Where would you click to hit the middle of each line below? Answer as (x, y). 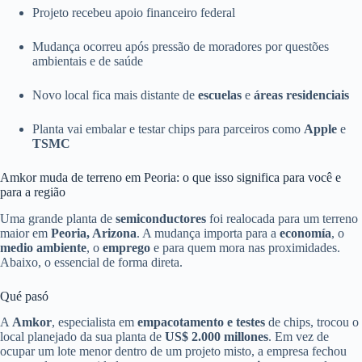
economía (305, 233)
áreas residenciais (301, 95)
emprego (126, 247)
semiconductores (161, 218)
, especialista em (95, 322)
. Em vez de (299, 337)
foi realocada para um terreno (282, 218)
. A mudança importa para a (208, 233)
